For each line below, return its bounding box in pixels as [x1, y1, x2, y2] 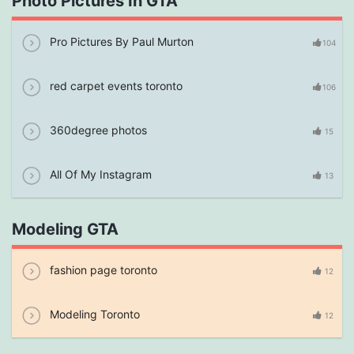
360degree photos [47, 122, 147, 137]
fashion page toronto [47, 262, 157, 277]
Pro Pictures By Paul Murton [47, 34, 194, 48]
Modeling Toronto [47, 307, 140, 321]
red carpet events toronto [47, 78, 183, 92]
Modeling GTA [12, 220, 119, 239]
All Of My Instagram [47, 167, 152, 181]
